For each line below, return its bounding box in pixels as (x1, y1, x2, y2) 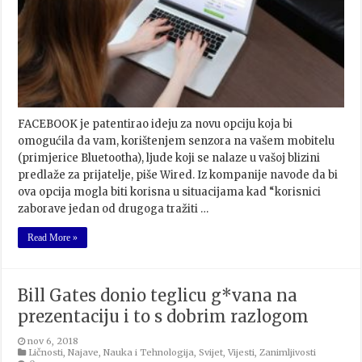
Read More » (27, 232, 78, 243)
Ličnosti (28, 347, 64, 358)
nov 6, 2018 (27, 335, 79, 347)
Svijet (199, 347, 224, 358)
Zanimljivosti (259, 347, 317, 358)
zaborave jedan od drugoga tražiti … (18, 202, 209, 216)
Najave (68, 347, 99, 358)
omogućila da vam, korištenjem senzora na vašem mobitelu (18, 134, 335, 148)
